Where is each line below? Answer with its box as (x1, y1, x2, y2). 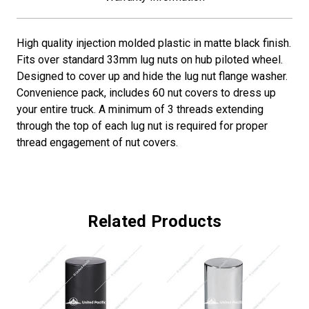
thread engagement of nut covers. (17, 136, 178, 150)
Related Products (87, 212, 222, 232)
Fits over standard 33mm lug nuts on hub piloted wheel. (17, 53, 283, 67)
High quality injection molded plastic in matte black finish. (17, 37, 291, 50)
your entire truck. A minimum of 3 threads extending (17, 103, 263, 117)
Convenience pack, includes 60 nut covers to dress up (17, 86, 276, 100)
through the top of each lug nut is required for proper (17, 119, 268, 133)
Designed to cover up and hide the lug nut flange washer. (17, 70, 288, 83)
